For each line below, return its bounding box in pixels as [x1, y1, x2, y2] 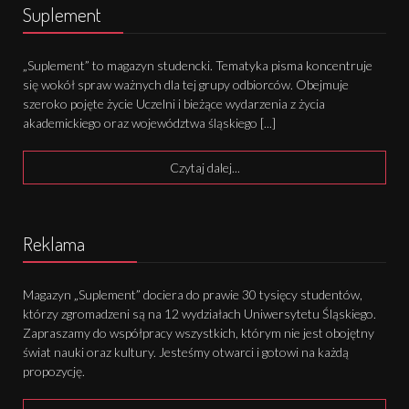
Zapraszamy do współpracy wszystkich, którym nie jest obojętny [22, 324, 374, 341]
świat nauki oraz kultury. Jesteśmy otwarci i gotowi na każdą [22, 343, 349, 360]
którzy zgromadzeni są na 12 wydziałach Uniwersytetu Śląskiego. [22, 305, 376, 321]
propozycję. [22, 362, 85, 379]
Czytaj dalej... [169, 159, 240, 175]
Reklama [22, 230, 85, 256]
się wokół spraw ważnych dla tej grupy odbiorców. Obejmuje [22, 76, 349, 92]
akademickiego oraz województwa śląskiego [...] [22, 114, 276, 131]
